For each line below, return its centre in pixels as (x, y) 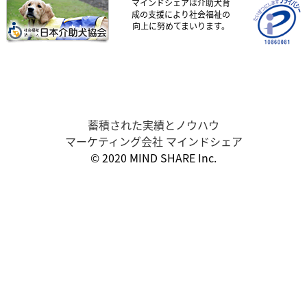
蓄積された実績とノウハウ (153, 125)
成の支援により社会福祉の (181, 14)
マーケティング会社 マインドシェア (153, 141)
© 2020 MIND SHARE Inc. (153, 158)
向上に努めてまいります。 (181, 26)
